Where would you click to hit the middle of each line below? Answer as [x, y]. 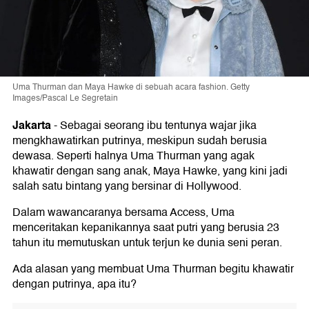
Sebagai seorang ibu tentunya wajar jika [158, 126]
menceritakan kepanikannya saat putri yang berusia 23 [146, 228]
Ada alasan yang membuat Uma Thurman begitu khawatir [153, 269]
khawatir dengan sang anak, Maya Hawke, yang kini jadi [150, 171]
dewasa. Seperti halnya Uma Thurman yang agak [133, 156]
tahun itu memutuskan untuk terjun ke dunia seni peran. [147, 243]
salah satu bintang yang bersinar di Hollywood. [127, 186]
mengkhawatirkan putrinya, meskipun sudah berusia [140, 141]
